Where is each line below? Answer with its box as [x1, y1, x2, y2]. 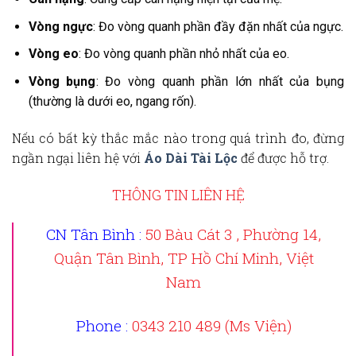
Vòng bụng [28, 74, 96, 90]
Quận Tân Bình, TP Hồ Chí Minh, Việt [53, 248, 314, 269]
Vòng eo [28, 46, 79, 62]
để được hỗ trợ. [238, 149, 329, 166]
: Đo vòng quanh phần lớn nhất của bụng [95, 74, 345, 90]
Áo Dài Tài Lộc [144, 149, 238, 166]
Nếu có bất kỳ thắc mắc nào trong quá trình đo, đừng [12, 129, 344, 146]
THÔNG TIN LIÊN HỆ [111, 185, 245, 204]
